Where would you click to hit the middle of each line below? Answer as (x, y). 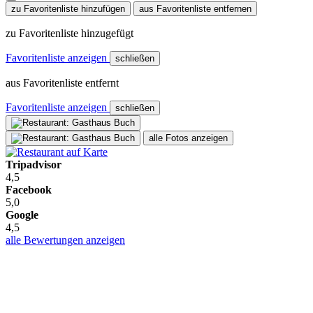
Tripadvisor (34, 164)
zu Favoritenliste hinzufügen (68, 8)
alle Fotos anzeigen (188, 138)
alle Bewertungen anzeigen (65, 240)
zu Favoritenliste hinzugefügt (70, 33)
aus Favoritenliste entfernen (195, 8)
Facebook (29, 189)
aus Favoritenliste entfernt (62, 82)
